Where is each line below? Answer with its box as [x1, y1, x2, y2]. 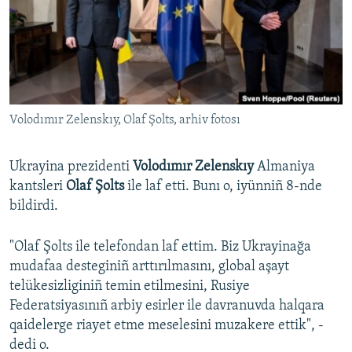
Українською [14, 49, 89, 64]
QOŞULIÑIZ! [14, 92, 67, 104]
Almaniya [254, 159, 315, 175]
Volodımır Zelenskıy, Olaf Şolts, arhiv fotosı [9, 114, 240, 127]
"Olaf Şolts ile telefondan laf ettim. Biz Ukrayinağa [9, 240, 311, 255]
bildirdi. [9, 199, 58, 214]
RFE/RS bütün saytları [27, 164, 156, 180]
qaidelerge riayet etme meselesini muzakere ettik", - [9, 318, 324, 334]
